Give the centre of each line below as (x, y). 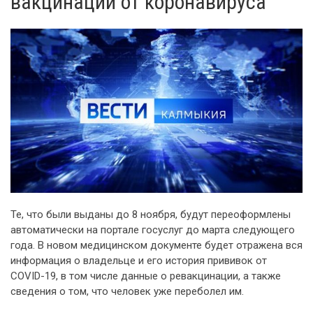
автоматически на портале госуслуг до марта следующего (153, 230)
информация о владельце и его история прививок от (139, 261)
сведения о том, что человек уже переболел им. (127, 292)
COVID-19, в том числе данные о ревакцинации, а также (146, 276)
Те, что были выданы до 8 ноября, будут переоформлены (151, 215)
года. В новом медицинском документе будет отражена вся (156, 246)
